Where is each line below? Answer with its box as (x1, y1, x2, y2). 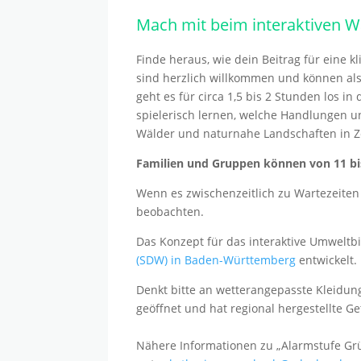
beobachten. (136, 203, 205, 219)
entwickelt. (296, 251, 358, 268)
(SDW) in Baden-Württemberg (136, 251, 297, 268)
